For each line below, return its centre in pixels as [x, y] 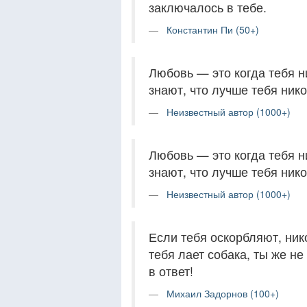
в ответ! [171, 271]
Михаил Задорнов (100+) [223, 293]
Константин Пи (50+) [213, 29]
